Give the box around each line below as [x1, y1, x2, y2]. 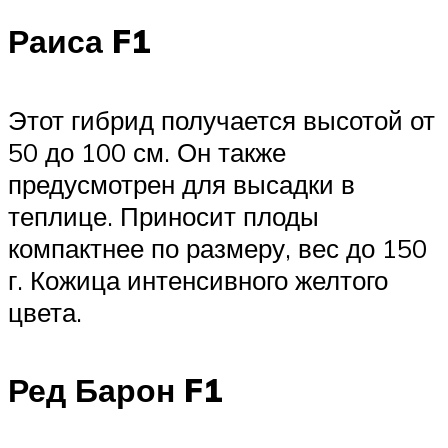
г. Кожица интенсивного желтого [8, 263, 388, 296]
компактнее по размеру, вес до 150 [8, 231, 427, 264]
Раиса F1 [8, 20, 151, 61]
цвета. [8, 295, 82, 328]
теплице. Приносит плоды [8, 199, 319, 232]
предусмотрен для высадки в [8, 167, 355, 200]
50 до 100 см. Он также [8, 135, 286, 168]
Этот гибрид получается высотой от [8, 103, 435, 136]
